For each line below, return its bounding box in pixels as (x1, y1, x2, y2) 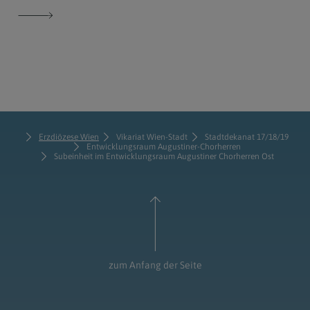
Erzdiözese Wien (39, 132, 99, 143)
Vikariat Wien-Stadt (116, 132, 188, 143)
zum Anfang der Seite (108, 259, 202, 271)
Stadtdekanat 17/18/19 (205, 132, 289, 143)
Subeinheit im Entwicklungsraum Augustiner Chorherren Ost (53, 152, 274, 162)
